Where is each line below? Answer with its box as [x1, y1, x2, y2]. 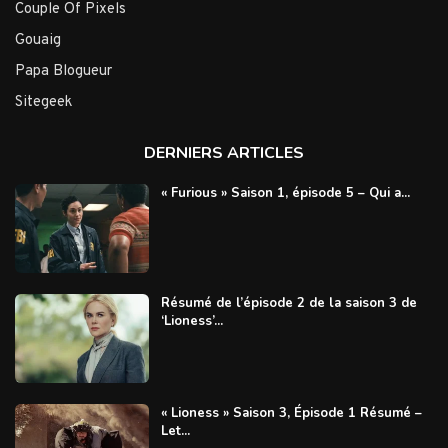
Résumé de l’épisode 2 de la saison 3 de [160, 294, 417, 313]
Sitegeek [15, 92, 72, 112]
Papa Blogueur [15, 61, 112, 81]
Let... [160, 422, 190, 441]
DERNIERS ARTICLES [144, 141, 304, 164]
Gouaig [15, 30, 61, 50]
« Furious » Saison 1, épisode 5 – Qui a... [160, 183, 410, 202]
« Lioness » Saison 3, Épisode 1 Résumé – [160, 404, 422, 423]
